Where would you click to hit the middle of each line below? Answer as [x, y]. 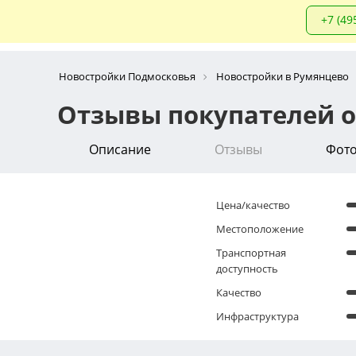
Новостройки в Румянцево [282, 76]
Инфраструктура [257, 316]
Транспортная [251, 252]
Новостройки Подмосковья [127, 76]
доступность [247, 268]
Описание [120, 149]
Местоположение [260, 228]
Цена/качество [253, 205]
